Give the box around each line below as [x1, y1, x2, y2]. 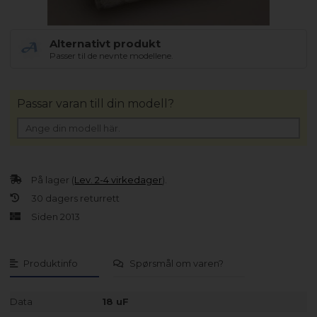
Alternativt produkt [50, 36, 161, 50]
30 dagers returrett [31, 192, 120, 204]
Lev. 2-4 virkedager [74, 173, 163, 185]
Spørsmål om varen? [129, 257, 224, 269]
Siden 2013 [31, 210, 81, 222]
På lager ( [31, 173, 75, 185]
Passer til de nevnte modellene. [50, 50, 174, 61]
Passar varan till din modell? [17, 96, 175, 110]
